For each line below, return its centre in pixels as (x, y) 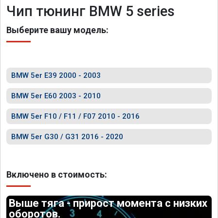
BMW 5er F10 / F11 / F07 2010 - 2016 (75, 116)
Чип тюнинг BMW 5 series (91, 11)
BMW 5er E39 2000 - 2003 (56, 75)
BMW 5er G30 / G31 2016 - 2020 (67, 137)
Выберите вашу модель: (57, 30)
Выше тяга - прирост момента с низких (108, 203)
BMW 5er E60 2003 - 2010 (56, 96)
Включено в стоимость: (57, 174)
